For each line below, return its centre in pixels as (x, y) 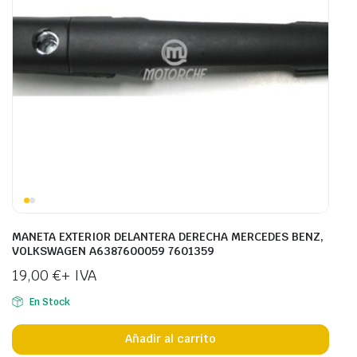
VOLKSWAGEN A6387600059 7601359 (113, 251)
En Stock (49, 302)
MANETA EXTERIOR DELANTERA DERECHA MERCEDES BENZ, (168, 236)
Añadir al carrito (171, 339)
